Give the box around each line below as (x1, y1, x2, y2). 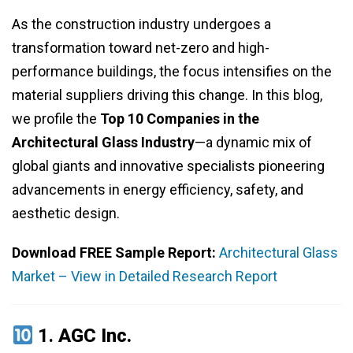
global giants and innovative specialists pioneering (12, 158, 325, 175)
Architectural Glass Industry (12, 134, 195, 151)
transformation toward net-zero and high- (12, 39, 269, 57)
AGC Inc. (58, 325, 132, 347)
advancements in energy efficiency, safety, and (12, 181, 303, 199)
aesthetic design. (12, 205, 120, 222)
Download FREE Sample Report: (12, 244, 219, 262)
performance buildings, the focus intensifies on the (12, 63, 332, 80)
